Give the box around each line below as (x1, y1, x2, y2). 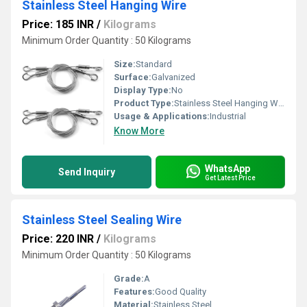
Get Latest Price (205, 173, 256, 182)
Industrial (210, 111, 246, 121)
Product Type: (114, 98, 174, 108)
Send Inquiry (58, 167, 115, 177)
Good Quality (155, 286, 206, 297)
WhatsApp (205, 162, 250, 174)
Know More (114, 125, 164, 136)
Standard (136, 59, 172, 69)
